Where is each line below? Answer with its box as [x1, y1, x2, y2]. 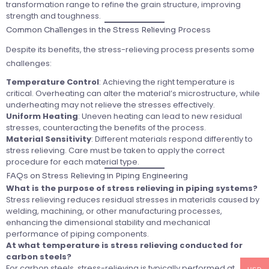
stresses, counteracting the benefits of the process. [6, 122, 206, 134]
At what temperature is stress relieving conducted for [6, 240, 243, 252]
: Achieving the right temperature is [99, 76, 235, 88]
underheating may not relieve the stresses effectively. [6, 99, 215, 111]
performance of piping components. [6, 228, 149, 240]
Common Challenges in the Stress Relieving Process [6, 25, 211, 35]
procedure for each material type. [6, 156, 139, 168]
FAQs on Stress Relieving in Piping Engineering [6, 171, 188, 181]
